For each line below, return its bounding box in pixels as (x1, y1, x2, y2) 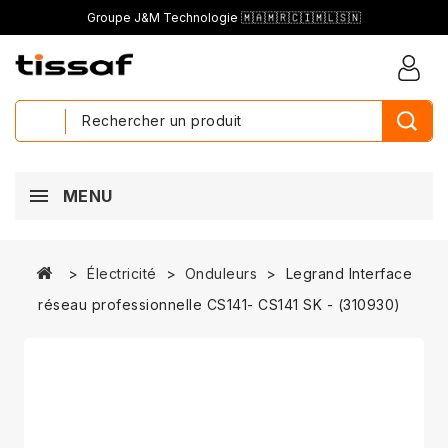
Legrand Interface (285, 264, 413, 282)
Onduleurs (184, 264, 258, 282)
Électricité (87, 264, 157, 282)
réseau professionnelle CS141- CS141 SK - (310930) (38, 295, 401, 313)
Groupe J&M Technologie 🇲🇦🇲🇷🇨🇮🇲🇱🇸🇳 (87, 10, 361, 25)
